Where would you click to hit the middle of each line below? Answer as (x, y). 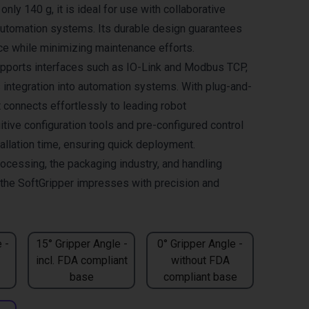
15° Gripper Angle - (81, 243)
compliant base (200, 277)
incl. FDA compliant (81, 260)
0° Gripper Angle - (200, 243)
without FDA (200, 260)
